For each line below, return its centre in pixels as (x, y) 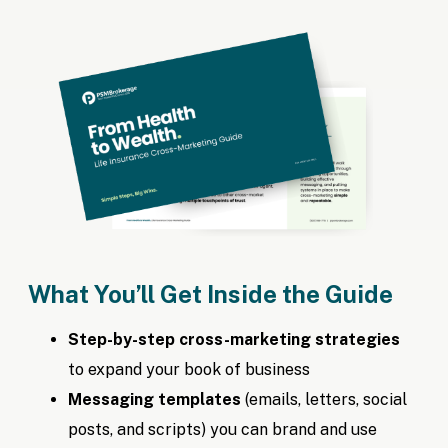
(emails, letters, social (324, 400)
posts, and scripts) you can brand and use (223, 430)
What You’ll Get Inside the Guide (211, 294)
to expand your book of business (189, 370)
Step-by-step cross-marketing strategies (234, 340)
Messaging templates (155, 400)
